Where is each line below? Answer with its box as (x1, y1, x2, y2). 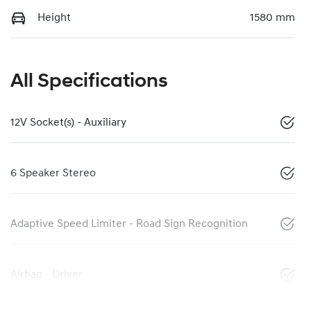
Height (37, 12, 71, 24)
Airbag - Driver (10, 269, 83, 280)
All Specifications (10, 72, 168, 92)
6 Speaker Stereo (10, 167, 96, 179)
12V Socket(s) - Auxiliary (10, 117, 126, 128)
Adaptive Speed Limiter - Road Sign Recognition (10, 218, 248, 230)
